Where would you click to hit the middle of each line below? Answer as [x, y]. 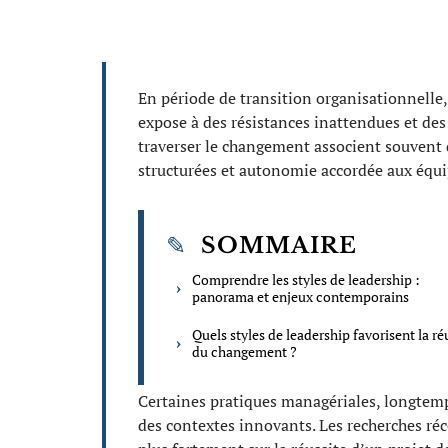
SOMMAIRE [279, 245]
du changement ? [244, 351]
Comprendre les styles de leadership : [306, 279]
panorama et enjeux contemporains [300, 296]
